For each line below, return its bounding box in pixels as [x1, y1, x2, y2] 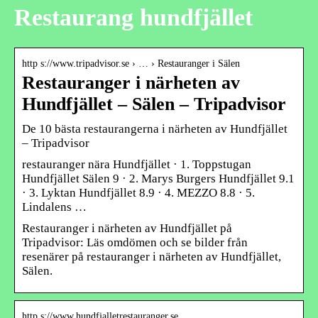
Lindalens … [22, 199, 87, 214]
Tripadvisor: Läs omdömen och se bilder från [22, 235, 248, 249]
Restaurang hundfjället [14, 4, 253, 31]
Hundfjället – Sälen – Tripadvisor [22, 93, 286, 114]
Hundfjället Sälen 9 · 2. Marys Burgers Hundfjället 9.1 [22, 171, 295, 185]
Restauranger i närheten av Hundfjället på [22, 221, 232, 235]
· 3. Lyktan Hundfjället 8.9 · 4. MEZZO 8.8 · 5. [22, 185, 255, 199]
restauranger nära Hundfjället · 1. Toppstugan [22, 157, 251, 171]
